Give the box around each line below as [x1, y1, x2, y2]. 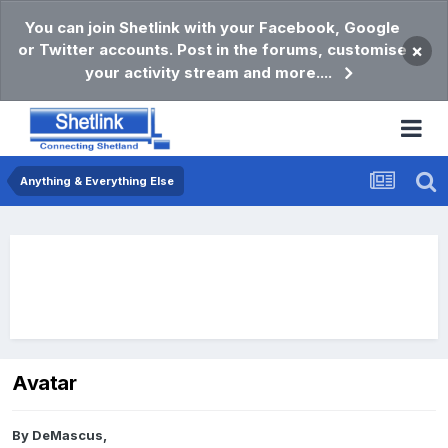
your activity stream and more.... [85, 63, 332, 82]
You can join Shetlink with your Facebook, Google [24, 18, 400, 37]
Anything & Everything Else [20, 174, 174, 188]
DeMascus [32, 427, 103, 444]
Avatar [12, 371, 77, 396]
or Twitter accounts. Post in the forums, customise [17, 40, 407, 59]
